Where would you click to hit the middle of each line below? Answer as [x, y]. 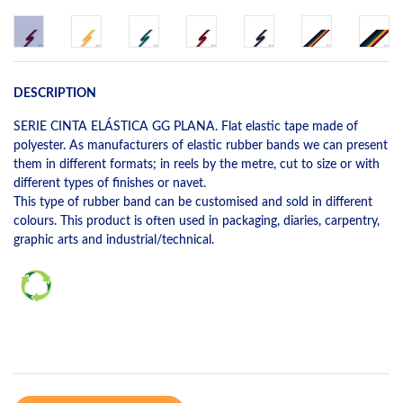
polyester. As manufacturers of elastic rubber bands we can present [201, 145]
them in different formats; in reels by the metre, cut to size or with [197, 164]
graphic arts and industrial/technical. [116, 239]
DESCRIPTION [55, 93]
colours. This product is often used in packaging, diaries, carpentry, [197, 220]
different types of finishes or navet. [112, 183]
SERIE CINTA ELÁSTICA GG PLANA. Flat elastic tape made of [186, 126]
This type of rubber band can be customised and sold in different [193, 201]
